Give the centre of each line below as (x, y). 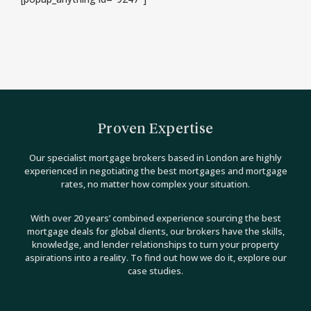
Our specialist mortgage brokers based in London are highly (155, 157)
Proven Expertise (155, 129)
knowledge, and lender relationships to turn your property (155, 244)
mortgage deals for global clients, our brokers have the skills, (155, 231)
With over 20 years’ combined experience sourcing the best (155, 218)
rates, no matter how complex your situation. (155, 184)
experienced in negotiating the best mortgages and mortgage (155, 170)
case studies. (155, 270)
